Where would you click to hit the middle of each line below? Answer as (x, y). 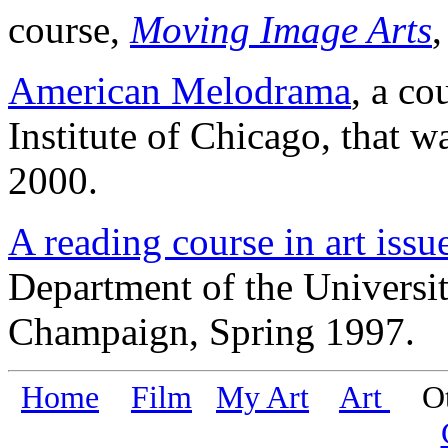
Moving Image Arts (281, 29)
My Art (262, 397)
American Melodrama (179, 90)
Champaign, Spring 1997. (211, 331)
